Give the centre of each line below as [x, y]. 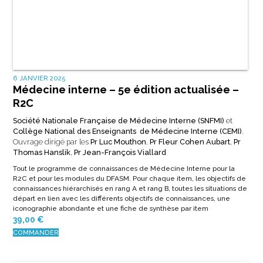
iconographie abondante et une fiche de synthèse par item [110, 208]
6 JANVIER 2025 [39, 78]
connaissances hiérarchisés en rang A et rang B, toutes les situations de [130, 188]
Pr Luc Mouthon [118, 141]
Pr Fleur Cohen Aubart [190, 141]
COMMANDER [36, 232]
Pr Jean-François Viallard [120, 152]
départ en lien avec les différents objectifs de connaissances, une [121, 198]
